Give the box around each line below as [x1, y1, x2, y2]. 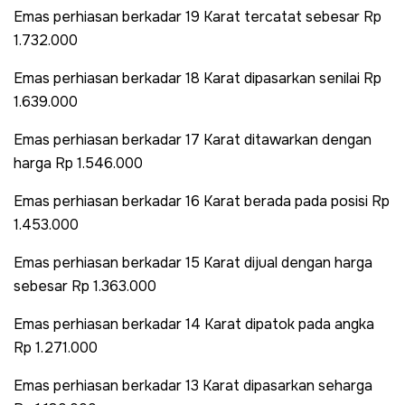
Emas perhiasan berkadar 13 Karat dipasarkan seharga [14, 375, 372, 395]
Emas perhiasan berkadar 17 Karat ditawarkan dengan [14, 129, 372, 149]
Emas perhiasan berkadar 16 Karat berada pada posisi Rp [14, 191, 390, 211]
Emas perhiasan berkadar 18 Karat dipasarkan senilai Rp [14, 68, 381, 88]
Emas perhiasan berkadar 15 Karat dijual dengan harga [14, 252, 372, 272]
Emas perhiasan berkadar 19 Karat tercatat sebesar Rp [14, 6, 381, 26]
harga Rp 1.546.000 [14, 153, 143, 173]
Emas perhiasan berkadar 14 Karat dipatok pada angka [14, 314, 374, 334]
